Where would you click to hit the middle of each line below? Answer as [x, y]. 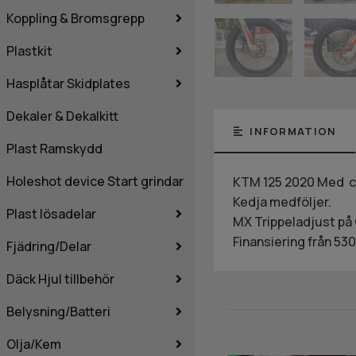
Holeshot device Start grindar [95, 181]
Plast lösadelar [51, 213]
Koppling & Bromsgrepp [75, 18]
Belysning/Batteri [58, 311]
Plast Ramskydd [54, 148]
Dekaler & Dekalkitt [62, 116]
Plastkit [29, 50]
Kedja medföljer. [282, 201]
